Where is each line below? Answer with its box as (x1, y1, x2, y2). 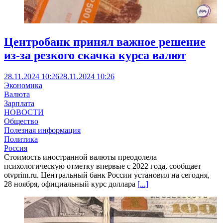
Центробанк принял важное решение (4, 35, 206, 48)
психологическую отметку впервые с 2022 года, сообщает (4, 161, 201, 170)
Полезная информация (4, 125, 81, 134)
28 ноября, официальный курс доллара (4, 179, 137, 188)
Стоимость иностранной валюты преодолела (4, 152, 157, 161)
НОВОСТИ (4, 108, 44, 116)
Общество (4, 116, 38, 125)
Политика (4, 134, 38, 143)
